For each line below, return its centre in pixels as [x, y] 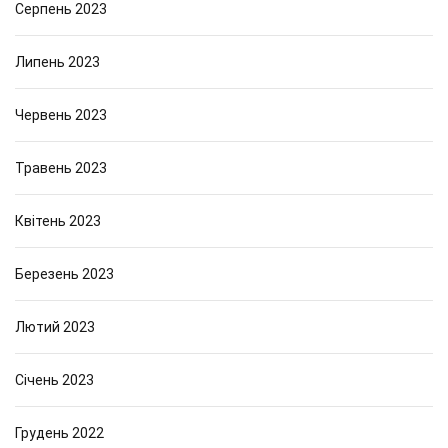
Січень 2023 [54, 380]
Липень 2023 [57, 62]
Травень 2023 [61, 168]
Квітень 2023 [58, 221]
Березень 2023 [64, 274]
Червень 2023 [61, 115]
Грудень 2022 [59, 433]
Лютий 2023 [55, 327]
